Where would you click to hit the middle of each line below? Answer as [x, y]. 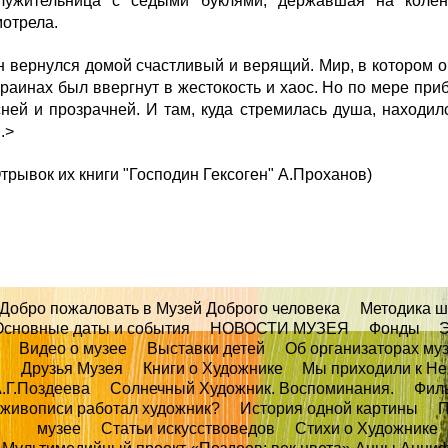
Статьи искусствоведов [188, 428]
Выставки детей [208, 348]
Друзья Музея [71, 368]
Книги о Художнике [212, 368]
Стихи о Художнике [366, 428]
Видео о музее [73, 348]
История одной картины [329, 408]
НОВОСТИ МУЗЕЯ [279, 328]
